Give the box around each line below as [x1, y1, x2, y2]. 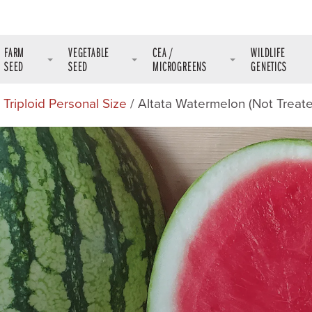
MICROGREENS [153, 57, 207, 75]
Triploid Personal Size [3, 96, 127, 111]
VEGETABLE [68, 43, 110, 61]
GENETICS [251, 57, 287, 75]
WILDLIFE [251, 43, 286, 61]
